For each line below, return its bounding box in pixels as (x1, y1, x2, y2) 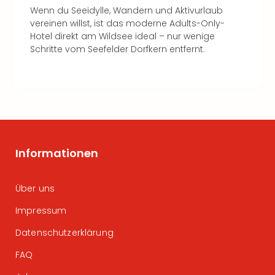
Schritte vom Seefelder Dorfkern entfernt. (30, 43, 205, 55)
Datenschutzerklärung (15, 227, 114, 239)
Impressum (15, 204, 67, 217)
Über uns (15, 182, 55, 195)
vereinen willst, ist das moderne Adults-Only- (30, 17, 225, 29)
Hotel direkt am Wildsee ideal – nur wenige (30, 30, 215, 42)
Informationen (15, 145, 98, 161)
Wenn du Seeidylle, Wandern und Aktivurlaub (30, 4, 223, 17)
